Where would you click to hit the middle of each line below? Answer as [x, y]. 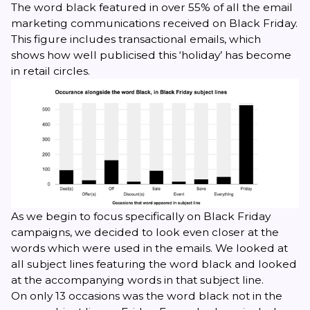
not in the [256, 296]
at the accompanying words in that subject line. [137, 280]
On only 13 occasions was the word [105, 296]
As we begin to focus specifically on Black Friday [141, 217]
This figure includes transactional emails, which [136, 39]
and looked [264, 264]
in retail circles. [51, 71]
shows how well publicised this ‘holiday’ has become [151, 55]
